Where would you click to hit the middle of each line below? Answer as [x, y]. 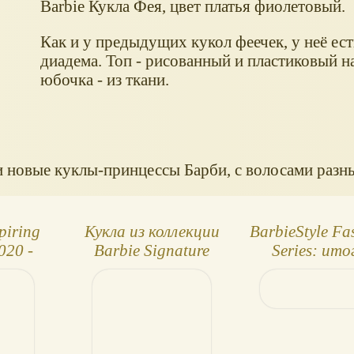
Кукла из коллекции [152, 232]
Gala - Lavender [152, 269]
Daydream [152, 288]
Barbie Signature [152, 250]
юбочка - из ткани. [104, 80]
